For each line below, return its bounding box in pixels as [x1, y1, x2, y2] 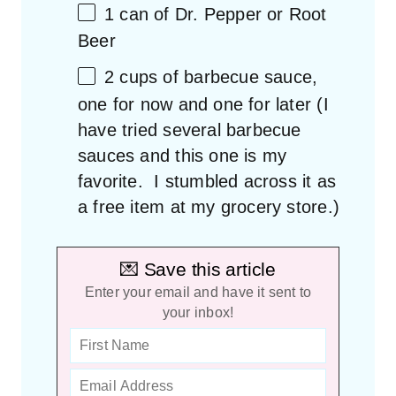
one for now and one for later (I [78, 94, 329, 114]
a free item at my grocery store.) [78, 196, 339, 217]
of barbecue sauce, [157, 67, 318, 88]
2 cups [104, 67, 158, 88]
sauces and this [78, 145, 209, 165]
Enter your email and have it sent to [84, 284, 312, 300]
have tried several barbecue [78, 119, 301, 140]
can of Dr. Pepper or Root [114, 4, 327, 24]
